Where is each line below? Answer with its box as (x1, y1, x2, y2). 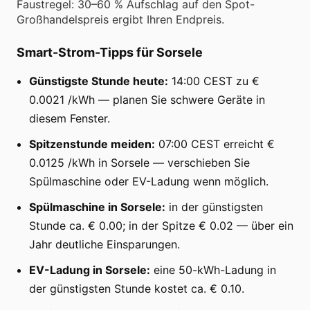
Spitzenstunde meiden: (29, 136, 155, 151)
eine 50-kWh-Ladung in (150, 262, 276, 277)
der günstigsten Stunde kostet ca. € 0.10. (29, 281, 244, 295)
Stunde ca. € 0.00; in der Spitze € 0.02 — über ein (29, 218, 293, 232)
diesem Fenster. (29, 111, 110, 125)
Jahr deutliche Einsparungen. (29, 237, 180, 251)
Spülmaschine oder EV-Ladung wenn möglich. (29, 174, 268, 188)
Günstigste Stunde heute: (29, 73, 168, 88)
